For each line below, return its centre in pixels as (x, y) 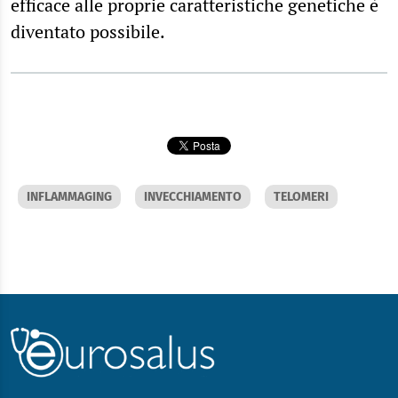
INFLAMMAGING (69, 197)
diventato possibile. (90, 32)
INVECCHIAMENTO (193, 197)
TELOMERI (301, 197)
